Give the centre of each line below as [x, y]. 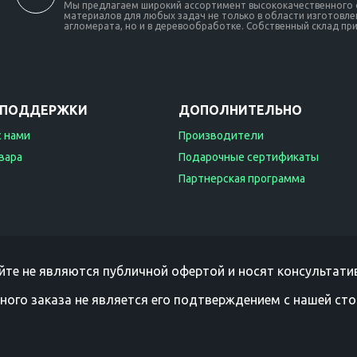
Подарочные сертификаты [249, 157]
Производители [221, 135]
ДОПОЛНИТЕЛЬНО [240, 110]
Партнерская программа [242, 178]
